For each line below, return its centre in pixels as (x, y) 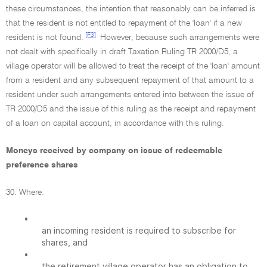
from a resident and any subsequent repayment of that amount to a (130, 80)
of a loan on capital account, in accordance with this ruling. (115, 123)
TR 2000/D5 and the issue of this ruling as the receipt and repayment (131, 109)
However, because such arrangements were (178, 38)
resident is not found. (45, 38)
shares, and (65, 242)
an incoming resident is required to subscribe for (139, 230)
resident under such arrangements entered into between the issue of (130, 95)
